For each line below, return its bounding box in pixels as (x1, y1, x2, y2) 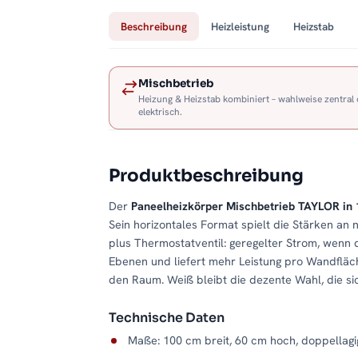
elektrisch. (138, 105, 182, 119)
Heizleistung (211, 19, 269, 34)
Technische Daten (109, 309, 225, 327)
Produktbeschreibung (109, 165, 304, 187)
